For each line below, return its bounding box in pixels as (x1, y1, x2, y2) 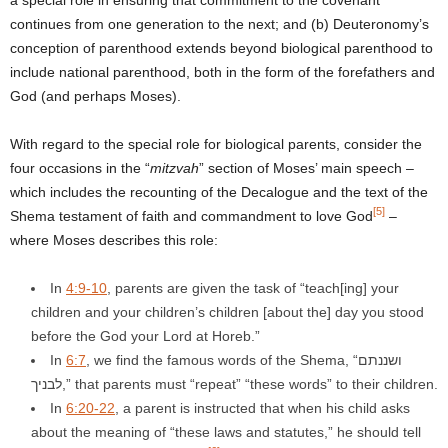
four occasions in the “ (10, 159, 150, 176)
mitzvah (150, 159, 199, 176)
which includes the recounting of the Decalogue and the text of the (10, 183, 428, 200)
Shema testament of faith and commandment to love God (10, 207, 373, 224)
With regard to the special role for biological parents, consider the (10, 135, 422, 152)
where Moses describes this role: (10, 231, 218, 248)
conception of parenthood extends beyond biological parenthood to (10, 39, 433, 56)
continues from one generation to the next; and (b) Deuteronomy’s (10, 15, 429, 32)
